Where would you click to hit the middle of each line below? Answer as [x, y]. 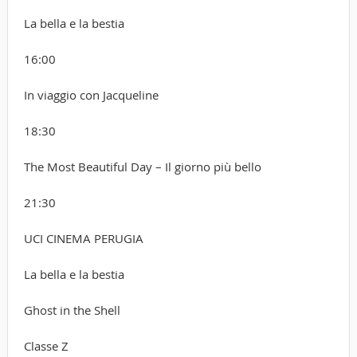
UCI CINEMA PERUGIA [83, 238]
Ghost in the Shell [72, 310]
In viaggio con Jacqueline [91, 94]
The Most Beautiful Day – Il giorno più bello [142, 166]
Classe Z [46, 345]
